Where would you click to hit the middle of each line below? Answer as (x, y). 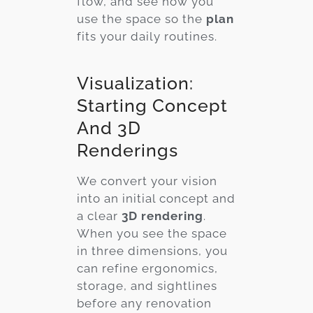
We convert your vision (147, 181)
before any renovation (144, 303)
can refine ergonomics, (147, 268)
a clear (99, 216)
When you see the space (152, 233)
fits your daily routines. (147, 36)
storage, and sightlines (147, 285)
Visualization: (135, 83)
